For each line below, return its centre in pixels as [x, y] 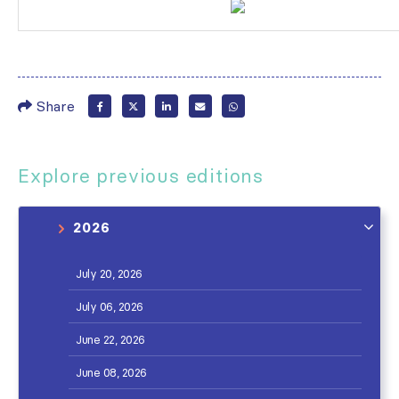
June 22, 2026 [110, 340]
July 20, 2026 [109, 274]
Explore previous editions [141, 176]
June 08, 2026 [111, 373]
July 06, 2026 [110, 307]
